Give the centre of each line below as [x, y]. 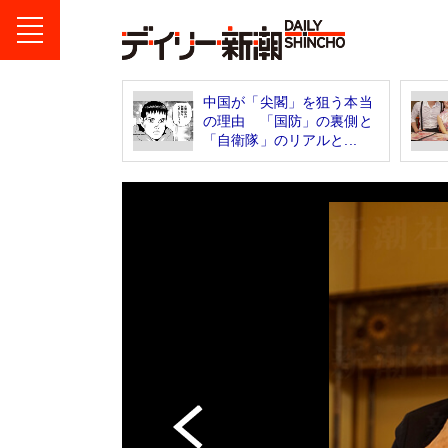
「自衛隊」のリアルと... [280, 139]
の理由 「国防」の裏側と [288, 120]
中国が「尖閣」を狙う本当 [288, 101]
